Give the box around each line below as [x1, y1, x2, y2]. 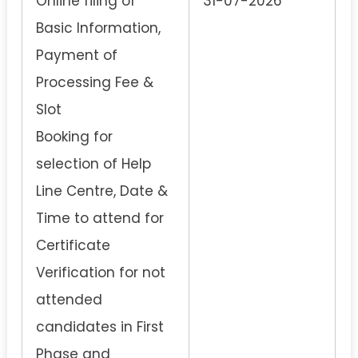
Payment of [36, 45, 117, 65]
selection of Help [36, 153, 151, 173]
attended [36, 289, 102, 309]
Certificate [36, 235, 110, 255]
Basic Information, [36, 18, 161, 38]
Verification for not [36, 262, 165, 282]
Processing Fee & [36, 72, 153, 92]
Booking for [36, 126, 113, 146]
